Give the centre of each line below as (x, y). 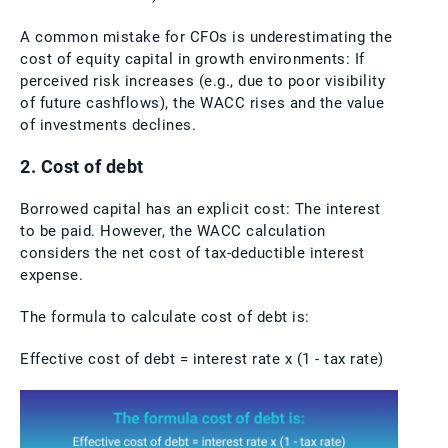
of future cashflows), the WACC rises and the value (202, 102)
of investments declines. (108, 124)
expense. (51, 274)
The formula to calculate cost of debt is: (165, 316)
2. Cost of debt (82, 166)
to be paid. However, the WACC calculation (173, 230)
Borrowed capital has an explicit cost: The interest (200, 208)
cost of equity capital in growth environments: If (192, 58)
